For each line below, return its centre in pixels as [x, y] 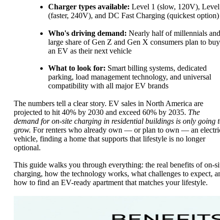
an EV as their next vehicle [90, 51]
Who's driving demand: [87, 33]
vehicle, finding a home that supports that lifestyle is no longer [110, 138]
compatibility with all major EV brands [108, 86]
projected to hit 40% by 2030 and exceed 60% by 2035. [101, 112]
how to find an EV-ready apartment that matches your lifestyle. [111, 183]
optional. [27, 147]
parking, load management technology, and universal [130, 77]
